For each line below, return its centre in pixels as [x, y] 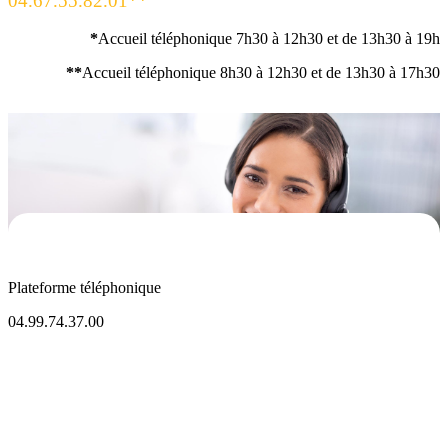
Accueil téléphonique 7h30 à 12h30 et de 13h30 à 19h [269, 39]
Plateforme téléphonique [84, 288]
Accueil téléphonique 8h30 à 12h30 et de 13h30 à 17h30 [261, 73]
